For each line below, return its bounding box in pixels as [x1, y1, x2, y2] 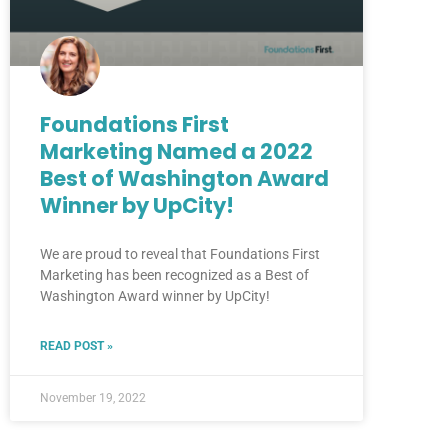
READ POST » [40, 338, 113, 353]
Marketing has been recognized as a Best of [40, 266, 309, 283]
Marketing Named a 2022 [40, 136, 313, 166]
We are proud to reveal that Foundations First [40, 245, 320, 262]
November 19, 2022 [40, 390, 146, 405]
